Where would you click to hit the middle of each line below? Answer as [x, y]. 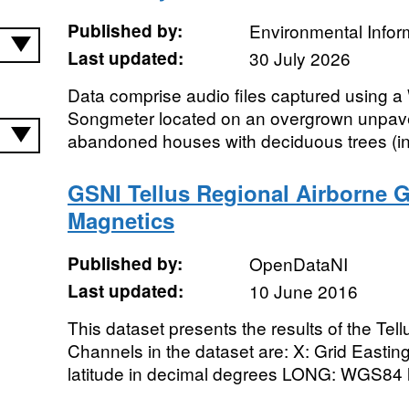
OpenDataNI [298, 263]
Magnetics [121, 220]
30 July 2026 [299, 58]
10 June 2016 [303, 291]
